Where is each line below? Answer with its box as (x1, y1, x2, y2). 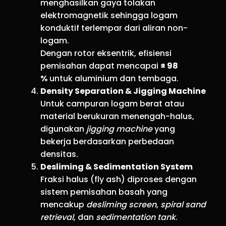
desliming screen (86, 198, 156, 210)
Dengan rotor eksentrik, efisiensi (40, 47, 172, 59)
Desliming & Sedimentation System (40, 160, 193, 173)
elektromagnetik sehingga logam (40, 9, 178, 21)
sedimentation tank (96, 211, 176, 223)
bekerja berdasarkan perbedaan (40, 135, 174, 147)
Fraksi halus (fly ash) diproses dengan (40, 173, 197, 185)
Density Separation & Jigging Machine (40, 85, 206, 97)
